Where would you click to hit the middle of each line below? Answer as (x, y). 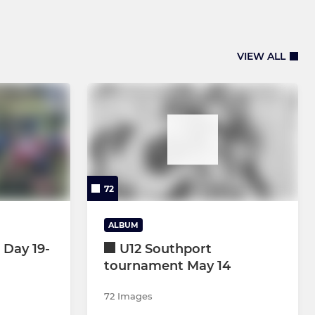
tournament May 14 (167, 266)
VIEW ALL (261, 57)
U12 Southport (166, 249)
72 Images (128, 296)
